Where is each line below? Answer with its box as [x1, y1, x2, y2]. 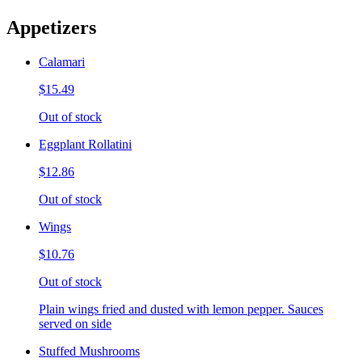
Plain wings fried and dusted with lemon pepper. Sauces [39, 301, 323, 316]
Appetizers [6, 16, 96, 38]
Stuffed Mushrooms [39, 343, 140, 358]
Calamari [39, 54, 85, 69]
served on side [39, 316, 112, 330]
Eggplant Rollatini [39, 137, 132, 151]
